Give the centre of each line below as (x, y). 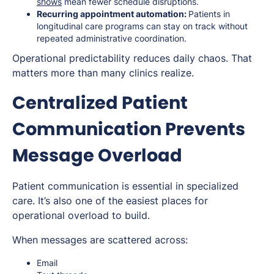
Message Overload (97, 156)
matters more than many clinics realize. (103, 73)
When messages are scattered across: (100, 240)
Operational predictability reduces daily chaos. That (132, 58)
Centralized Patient (100, 103)
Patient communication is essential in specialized (125, 186)
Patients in (209, 14)
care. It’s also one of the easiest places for (110, 201)
